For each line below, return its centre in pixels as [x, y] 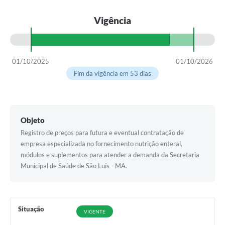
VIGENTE [94, 212]
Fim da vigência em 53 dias [112, 74]
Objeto [33, 120]
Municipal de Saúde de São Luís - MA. [74, 166]
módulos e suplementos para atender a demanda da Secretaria [110, 155]
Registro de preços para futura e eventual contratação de [102, 133]
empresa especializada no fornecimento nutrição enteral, [101, 144]
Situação [31, 209]
